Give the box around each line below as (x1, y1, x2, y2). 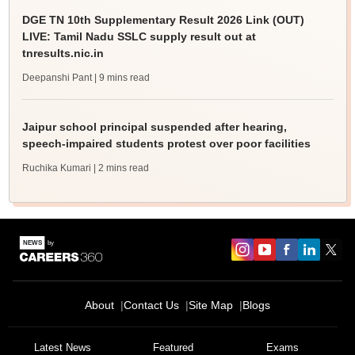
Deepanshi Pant (21, 72, 92, 84)
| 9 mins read (94, 72, 150, 84)
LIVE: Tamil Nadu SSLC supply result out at (21, 30, 256, 44)
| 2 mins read (93, 162, 149, 174)
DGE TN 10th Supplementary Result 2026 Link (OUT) (21, 13, 304, 27)
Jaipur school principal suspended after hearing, (21, 120, 287, 134)
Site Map (189, 299, 233, 312)
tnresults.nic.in (21, 47, 104, 60)
